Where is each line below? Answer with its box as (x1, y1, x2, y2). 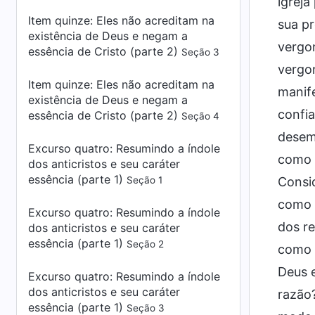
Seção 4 (181, 110, 219, 122)
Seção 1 (127, 174, 162, 186)
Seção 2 (127, 238, 164, 250)
